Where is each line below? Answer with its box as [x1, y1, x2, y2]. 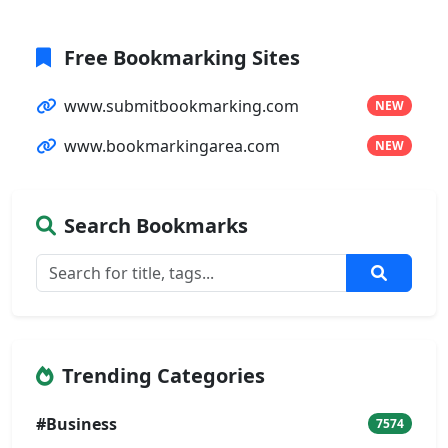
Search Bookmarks [64, 211, 248, 239]
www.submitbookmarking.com [64, 94, 299, 117]
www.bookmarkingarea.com [64, 134, 280, 157]
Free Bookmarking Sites [59, 43, 300, 71]
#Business [36, 412, 117, 435]
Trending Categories [62, 361, 265, 389]
